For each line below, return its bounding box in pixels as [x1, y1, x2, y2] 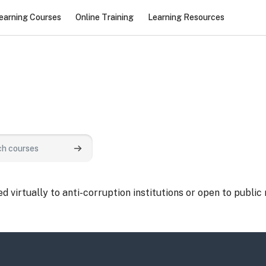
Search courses [72, 148, 141, 160]
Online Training [75, 12, 134, 22]
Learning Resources [147, 12, 224, 22]
